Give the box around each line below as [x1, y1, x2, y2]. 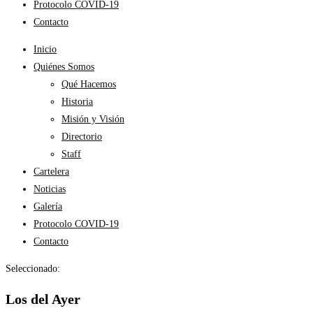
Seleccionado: [6, 263, 60, 274]
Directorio [61, 131, 102, 142]
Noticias [34, 184, 66, 194]
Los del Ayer [6, 291, 80, 307]
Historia [61, 96, 93, 107]
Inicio [34, 44, 57, 54]
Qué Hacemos [61, 79, 116, 89]
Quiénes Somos [34, 61, 94, 72]
